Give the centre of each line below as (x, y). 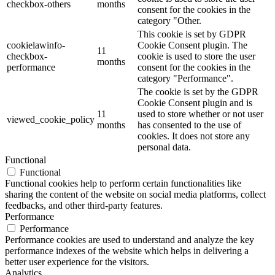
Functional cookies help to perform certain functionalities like (123, 183)
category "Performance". (185, 78)
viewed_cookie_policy (51, 119)
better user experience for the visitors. (77, 261)
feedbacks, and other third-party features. (84, 205)
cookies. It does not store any (194, 136)
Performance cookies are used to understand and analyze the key (130, 239)
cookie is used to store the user (196, 56)
